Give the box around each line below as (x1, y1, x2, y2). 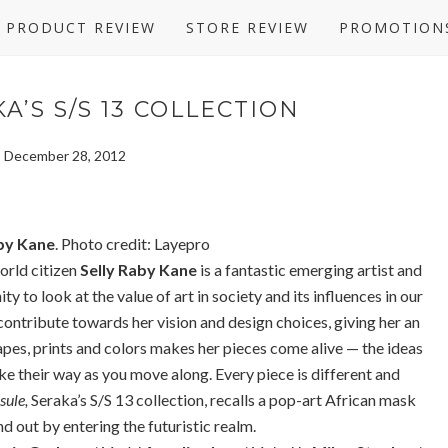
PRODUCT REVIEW (6, 18, 156, 37)
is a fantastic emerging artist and (197, 260, 422, 279)
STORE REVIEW (186, 18, 309, 37)
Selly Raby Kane (80, 260, 197, 279)
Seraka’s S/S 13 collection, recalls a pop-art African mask (28, 390, 416, 409)
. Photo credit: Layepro (54, 234, 210, 253)
